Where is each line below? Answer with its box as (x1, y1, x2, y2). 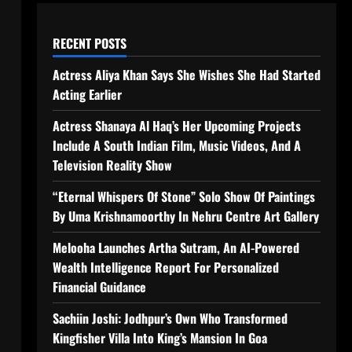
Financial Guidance (52, 277, 146, 296)
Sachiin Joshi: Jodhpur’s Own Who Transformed (52, 309, 288, 328)
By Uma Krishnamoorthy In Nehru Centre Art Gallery (52, 207, 319, 225)
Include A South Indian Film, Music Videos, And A (52, 136, 301, 155)
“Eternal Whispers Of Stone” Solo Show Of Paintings (52, 187, 315, 206)
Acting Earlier (52, 85, 122, 104)
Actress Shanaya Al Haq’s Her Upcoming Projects (52, 116, 301, 135)
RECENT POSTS (52, 34, 126, 53)
